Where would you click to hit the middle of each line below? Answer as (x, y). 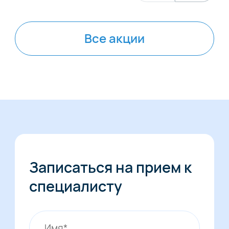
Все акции (114, 38)
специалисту (76, 186)
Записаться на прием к (111, 167)
